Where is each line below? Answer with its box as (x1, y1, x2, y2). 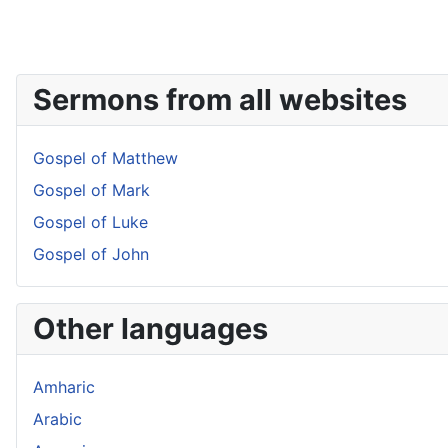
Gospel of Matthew (33, 148, 178, 168)
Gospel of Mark (33, 180, 150, 200)
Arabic (33, 409, 82, 429)
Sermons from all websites (33, 82, 407, 117)
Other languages (33, 311, 268, 346)
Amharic (33, 377, 95, 397)
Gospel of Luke (33, 212, 148, 232)
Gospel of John (33, 244, 149, 264)
